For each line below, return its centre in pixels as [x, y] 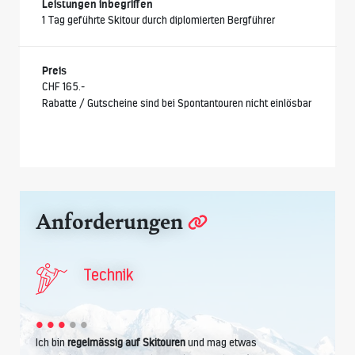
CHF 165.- [63, 86]
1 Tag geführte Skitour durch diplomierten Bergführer [158, 19]
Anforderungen [112, 220]
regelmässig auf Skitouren [125, 342]
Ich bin [50, 342]
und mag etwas [221, 342]
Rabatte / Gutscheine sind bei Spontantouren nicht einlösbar [177, 103]
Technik [108, 275]
